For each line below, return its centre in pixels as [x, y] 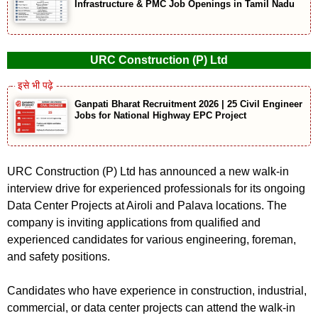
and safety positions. [59, 256]
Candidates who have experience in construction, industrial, [157, 290]
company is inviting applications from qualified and [134, 222]
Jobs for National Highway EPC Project [160, 115]
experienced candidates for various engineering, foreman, [152, 239]
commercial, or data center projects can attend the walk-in [151, 307]
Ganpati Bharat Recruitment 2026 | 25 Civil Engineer [188, 104]
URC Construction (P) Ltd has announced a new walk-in [148, 171]
